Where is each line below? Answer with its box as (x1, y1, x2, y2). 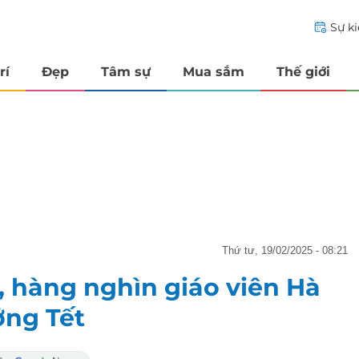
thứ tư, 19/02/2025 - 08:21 (228, 244, 348, 256)
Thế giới (276, 63, 330, 79)
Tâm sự (101, 63, 151, 79)
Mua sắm (183, 63, 244, 79)
